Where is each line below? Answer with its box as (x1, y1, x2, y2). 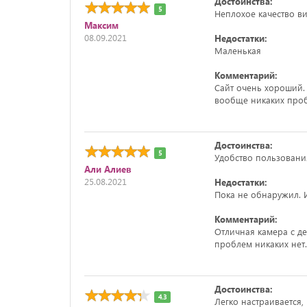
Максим (84, 19, 119, 31)
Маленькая (214, 45, 261, 56)
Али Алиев (84, 162, 132, 175)
